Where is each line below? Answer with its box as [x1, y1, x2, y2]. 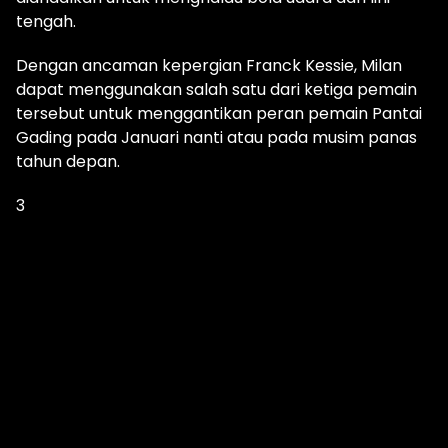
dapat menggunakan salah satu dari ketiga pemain [16, 78, 417, 101]
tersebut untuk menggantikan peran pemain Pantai [16, 102, 422, 125]
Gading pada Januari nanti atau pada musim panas [16, 126, 417, 149]
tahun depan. [16, 150, 120, 173]
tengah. [16, 10, 76, 33]
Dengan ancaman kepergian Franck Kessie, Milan [16, 54, 402, 77]
